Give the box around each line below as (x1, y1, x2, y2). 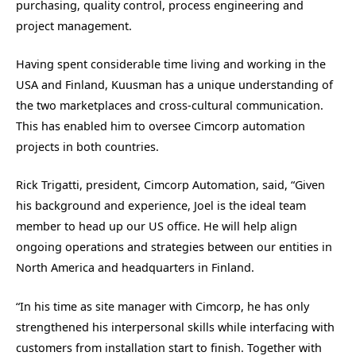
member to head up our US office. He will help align (16, 219, 297, 234)
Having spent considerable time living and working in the (16, 56, 326, 72)
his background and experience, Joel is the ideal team (16, 198, 306, 214)
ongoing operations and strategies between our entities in (16, 239, 332, 255)
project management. (16, 18, 132, 34)
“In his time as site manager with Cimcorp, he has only (16, 298, 309, 314)
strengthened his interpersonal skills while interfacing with (16, 319, 335, 335)
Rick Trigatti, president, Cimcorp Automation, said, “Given (16, 177, 325, 193)
